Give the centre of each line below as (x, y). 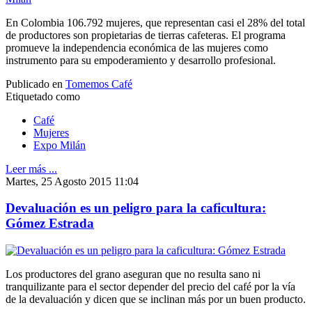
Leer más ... (31, 169)
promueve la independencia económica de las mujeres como (137, 47)
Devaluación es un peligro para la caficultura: (136, 208)
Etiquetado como (43, 96)
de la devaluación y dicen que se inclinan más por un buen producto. (156, 299)
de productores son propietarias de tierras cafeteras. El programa (146, 35)
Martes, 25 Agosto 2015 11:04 (72, 181)
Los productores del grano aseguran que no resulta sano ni (133, 274)
